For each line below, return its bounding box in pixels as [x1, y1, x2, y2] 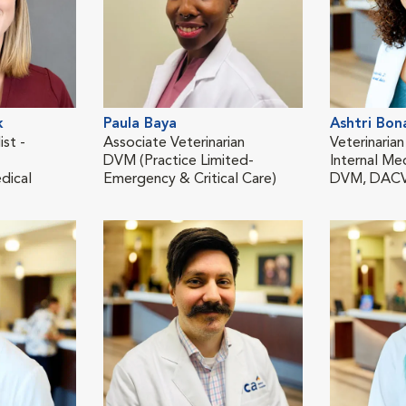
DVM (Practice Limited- [103, 153, 254, 169]
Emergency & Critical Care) [103, 171, 276, 187]
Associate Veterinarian [103, 135, 245, 150]
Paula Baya [103, 116, 177, 131]
